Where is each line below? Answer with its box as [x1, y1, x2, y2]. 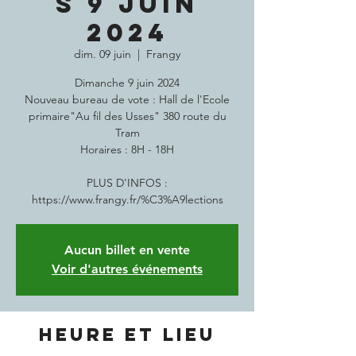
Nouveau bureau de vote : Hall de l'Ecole [25, 92, 230, 106]
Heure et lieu [38, 323, 216, 346]
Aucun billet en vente [64, 242, 190, 257]
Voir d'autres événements [52, 261, 203, 277]
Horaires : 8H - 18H [80, 142, 174, 157]
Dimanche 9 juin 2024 [75, 75, 180, 90]
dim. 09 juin [74, 47, 131, 61]
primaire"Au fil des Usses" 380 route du [28, 109, 226, 123]
